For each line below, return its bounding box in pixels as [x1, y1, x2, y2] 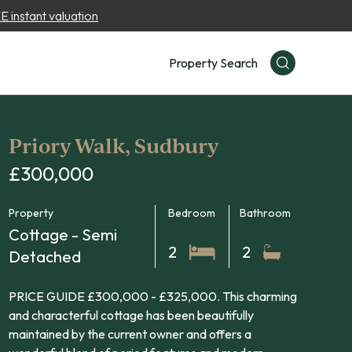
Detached [8, 247, 81, 266]
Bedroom [168, 206, 216, 220]
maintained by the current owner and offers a [8, 326, 251, 342]
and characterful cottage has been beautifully [8, 307, 254, 323]
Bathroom [240, 206, 291, 220]
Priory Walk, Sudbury [8, 132, 218, 159]
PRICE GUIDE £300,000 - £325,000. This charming [8, 288, 297, 304]
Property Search [169, 55, 258, 71]
